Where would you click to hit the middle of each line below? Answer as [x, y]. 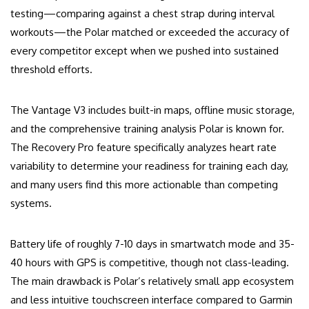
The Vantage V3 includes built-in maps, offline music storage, [152, 110]
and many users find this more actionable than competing [144, 185]
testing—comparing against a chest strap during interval [142, 14]
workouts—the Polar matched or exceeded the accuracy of [150, 32]
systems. [31, 203]
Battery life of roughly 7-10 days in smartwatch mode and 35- [152, 244]
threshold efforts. [51, 70]
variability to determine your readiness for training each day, [149, 166]
